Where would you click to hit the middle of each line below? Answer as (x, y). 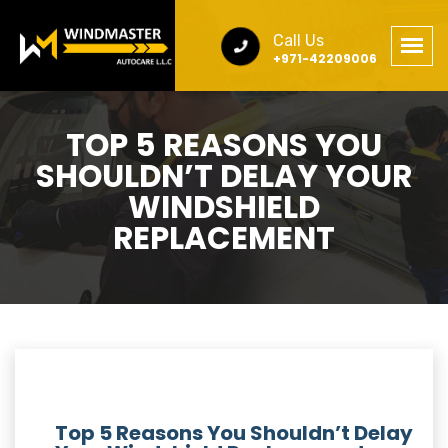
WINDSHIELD (224, 207)
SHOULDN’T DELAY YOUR (224, 176)
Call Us (298, 40)
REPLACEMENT (224, 238)
